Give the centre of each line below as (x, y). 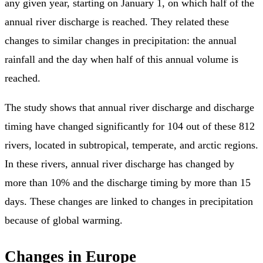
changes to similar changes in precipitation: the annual (121, 40)
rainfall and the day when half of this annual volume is (122, 59)
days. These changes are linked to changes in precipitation (129, 201)
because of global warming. (64, 220)
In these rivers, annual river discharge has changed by (119, 163)
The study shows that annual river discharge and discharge (129, 107)
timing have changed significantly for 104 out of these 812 (130, 126)
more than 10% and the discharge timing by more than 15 (128, 182)
